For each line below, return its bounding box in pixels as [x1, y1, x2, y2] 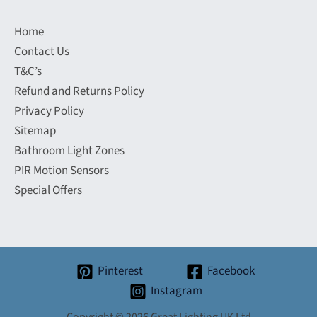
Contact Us [14, 43, 69, 60]
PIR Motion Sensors [14, 162, 109, 179]
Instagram [150, 282, 202, 300]
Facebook [207, 263, 255, 280]
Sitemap [14, 122, 56, 139]
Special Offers [14, 182, 82, 199]
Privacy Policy [14, 103, 84, 120]
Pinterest [98, 263, 144, 280]
